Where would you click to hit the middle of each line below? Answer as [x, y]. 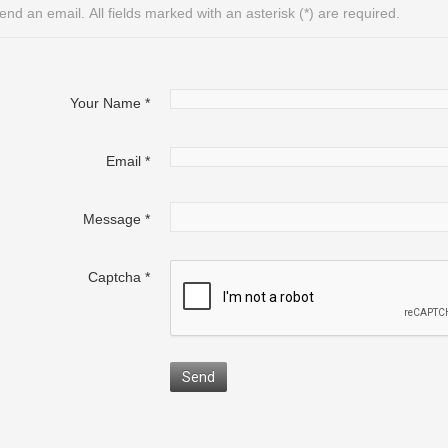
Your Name [106, 102]
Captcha [115, 276]
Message [112, 218]
